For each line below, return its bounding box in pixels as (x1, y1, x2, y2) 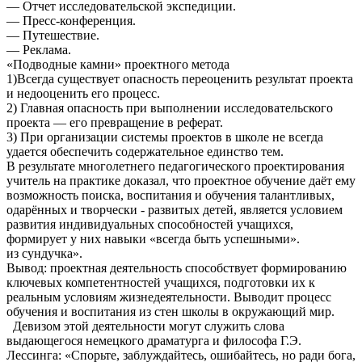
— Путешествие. (6, 27, 99, 42)
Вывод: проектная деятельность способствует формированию (6, 260, 347, 275)
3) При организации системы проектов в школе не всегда (6, 129, 323, 144)
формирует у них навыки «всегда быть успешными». (6, 231, 303, 246)
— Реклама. (6, 42, 71, 57)
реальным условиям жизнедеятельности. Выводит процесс (6, 289, 331, 304)
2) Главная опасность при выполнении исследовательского (6, 100, 333, 115)
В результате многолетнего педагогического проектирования (6, 158, 344, 173)
